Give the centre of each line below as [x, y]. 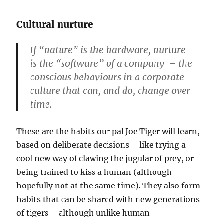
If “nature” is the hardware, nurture [108, 50]
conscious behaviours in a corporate [107, 77]
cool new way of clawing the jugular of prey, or [105, 158]
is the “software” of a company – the [111, 63]
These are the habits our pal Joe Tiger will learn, [108, 131]
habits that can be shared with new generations [108, 199]
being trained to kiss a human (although [94, 172]
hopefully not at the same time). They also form [108, 185]
